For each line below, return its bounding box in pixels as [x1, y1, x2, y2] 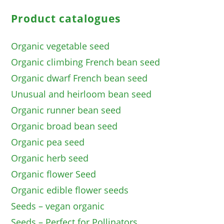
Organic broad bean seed [11, 120, 118, 132]
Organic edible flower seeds [11, 184, 129, 196]
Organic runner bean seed [11, 104, 121, 116]
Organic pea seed [11, 136, 85, 148]
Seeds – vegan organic [11, 200, 105, 212]
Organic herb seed [11, 152, 89, 164]
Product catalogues [11, 11, 121, 26]
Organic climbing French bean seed [11, 56, 160, 68]
